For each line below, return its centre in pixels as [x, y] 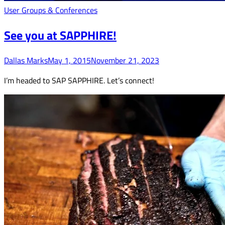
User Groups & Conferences [51, 10]
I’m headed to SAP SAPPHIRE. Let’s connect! [79, 80]
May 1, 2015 [69, 60]
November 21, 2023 [125, 60]
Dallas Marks [26, 60]
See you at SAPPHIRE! [60, 35]
